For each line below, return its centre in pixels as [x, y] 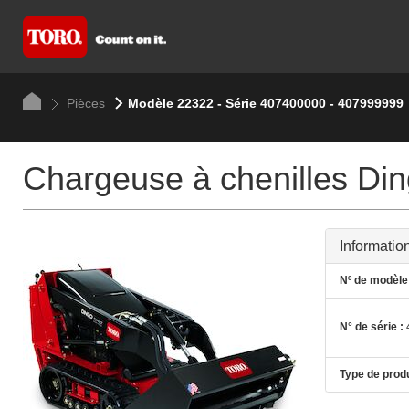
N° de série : [371, 327]
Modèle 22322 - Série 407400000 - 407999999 [265, 103]
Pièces [84, 103]
